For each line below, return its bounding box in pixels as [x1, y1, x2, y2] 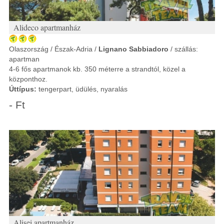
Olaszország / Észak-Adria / [9, 45, 98, 53]
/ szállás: [168, 45, 198, 53]
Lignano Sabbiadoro [98, 45, 168, 53]
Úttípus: [9, 85, 36, 93]
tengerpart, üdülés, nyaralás [36, 85, 127, 93]
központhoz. [9, 75, 47, 83]
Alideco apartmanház [13, 22, 80, 32]
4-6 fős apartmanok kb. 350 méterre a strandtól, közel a [9, 65, 185, 73]
